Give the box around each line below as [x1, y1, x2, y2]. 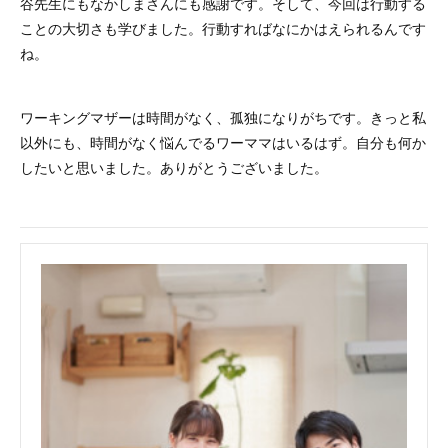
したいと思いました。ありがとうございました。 [20, 157, 328, 177]
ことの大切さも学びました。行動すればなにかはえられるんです [20, 18, 426, 38]
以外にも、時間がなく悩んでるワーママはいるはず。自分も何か [20, 132, 426, 152]
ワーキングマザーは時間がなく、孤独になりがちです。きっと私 [20, 107, 426, 127]
